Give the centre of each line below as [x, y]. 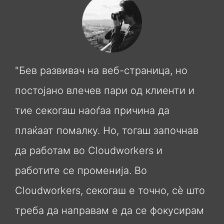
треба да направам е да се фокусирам [109, 211]
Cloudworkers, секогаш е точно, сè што [110, 191]
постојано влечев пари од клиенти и [105, 91]
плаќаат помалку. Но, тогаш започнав [107, 131]
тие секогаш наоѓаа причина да [92, 111]
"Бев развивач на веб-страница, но [101, 71]
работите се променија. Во [81, 171]
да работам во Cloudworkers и [89, 151]
